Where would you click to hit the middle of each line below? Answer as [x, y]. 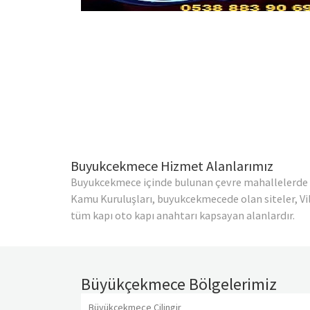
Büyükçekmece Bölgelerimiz [179, 284]
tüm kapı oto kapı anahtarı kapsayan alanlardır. [183, 216]
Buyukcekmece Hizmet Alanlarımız [172, 166]
